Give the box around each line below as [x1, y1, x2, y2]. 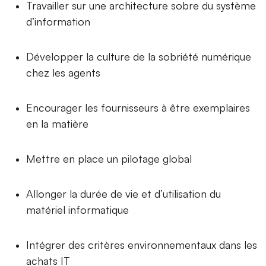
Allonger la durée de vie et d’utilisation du [26, 187, 221, 201]
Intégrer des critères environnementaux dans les [26, 238, 257, 252]
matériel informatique [26, 203, 129, 217]
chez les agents [26, 66, 100, 80]
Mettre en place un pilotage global [26, 152, 192, 166]
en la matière [26, 117, 88, 131]
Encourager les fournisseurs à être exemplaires [26, 101, 250, 115]
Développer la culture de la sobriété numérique [26, 50, 251, 64]
